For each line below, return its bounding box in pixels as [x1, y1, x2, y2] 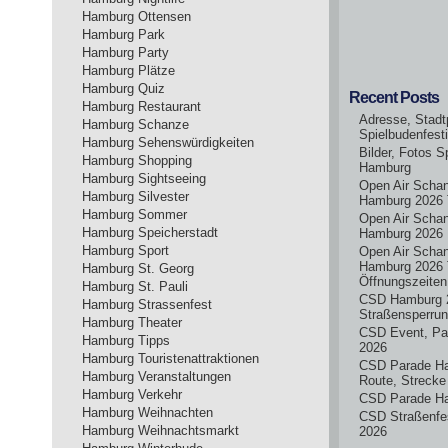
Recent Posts [349, 89, 439, 106]
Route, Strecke [359, 373, 446, 388]
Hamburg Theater [82, 315, 182, 330]
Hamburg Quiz [82, 81, 165, 96]
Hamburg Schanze [82, 117, 189, 132]
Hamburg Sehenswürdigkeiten [82, 135, 254, 150]
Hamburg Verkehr [82, 387, 182, 402]
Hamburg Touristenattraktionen [82, 351, 259, 366]
